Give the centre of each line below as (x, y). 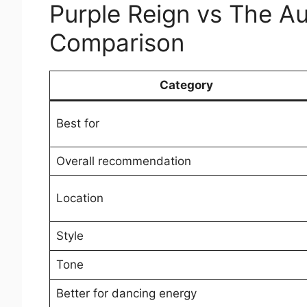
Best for (77, 124)
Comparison (117, 43)
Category (186, 85)
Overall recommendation (123, 161)
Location (79, 198)
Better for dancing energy (126, 294)
